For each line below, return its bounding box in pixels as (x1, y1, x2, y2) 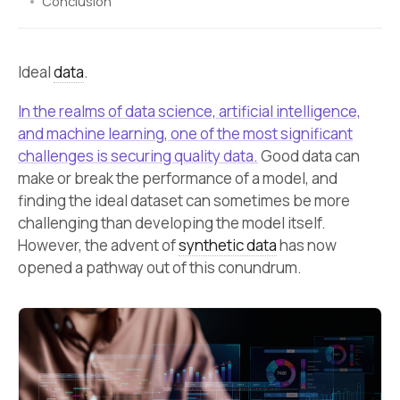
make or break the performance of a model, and (18, 167, 337, 188)
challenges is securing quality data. (18, 145, 258, 166)
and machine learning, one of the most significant (18, 122, 353, 144)
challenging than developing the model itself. (18, 212, 326, 233)
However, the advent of (18, 234, 179, 255)
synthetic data (179, 234, 277, 255)
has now (277, 234, 337, 255)
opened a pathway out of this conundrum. (18, 256, 302, 278)
